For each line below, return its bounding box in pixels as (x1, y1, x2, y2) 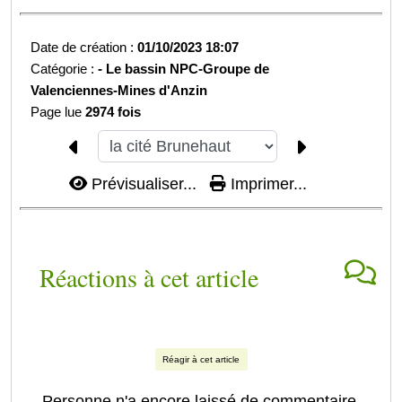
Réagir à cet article (162, 354, 240, 365)
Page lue (31, 103, 86, 119)
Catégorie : (31, 60, 99, 76)
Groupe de (203, 60, 270, 76)
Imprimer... (225, 175, 307, 194)
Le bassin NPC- (106, 60, 204, 76)
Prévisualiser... (86, 175, 201, 194)
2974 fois (85, 103, 142, 119)
